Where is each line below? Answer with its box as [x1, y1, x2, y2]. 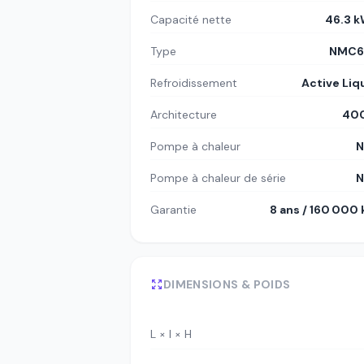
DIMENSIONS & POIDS [163, 276, 291, 292]
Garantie [150, 201, 197, 217]
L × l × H [150, 327, 192, 342]
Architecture [150, 106, 217, 122]
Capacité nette [150, 11, 232, 27]
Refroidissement [150, 75, 237, 90]
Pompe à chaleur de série [150, 170, 286, 185]
